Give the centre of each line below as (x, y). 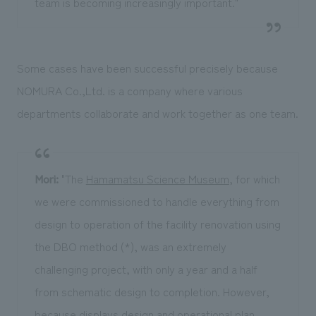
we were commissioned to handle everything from (157, 201)
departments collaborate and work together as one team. (157, 113)
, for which (254, 179)
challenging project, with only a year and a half (146, 269)
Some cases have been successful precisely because (147, 68)
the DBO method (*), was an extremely (130, 247)
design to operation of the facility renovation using (157, 224)
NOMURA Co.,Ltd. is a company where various (129, 91)
